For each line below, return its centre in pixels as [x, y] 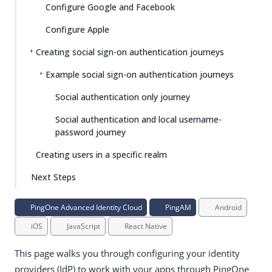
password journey [90, 132]
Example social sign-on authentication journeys [140, 74]
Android [227, 207]
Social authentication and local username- [138, 119]
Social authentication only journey [123, 97]
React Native [145, 226]
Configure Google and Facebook [110, 7]
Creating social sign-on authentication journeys [130, 52]
